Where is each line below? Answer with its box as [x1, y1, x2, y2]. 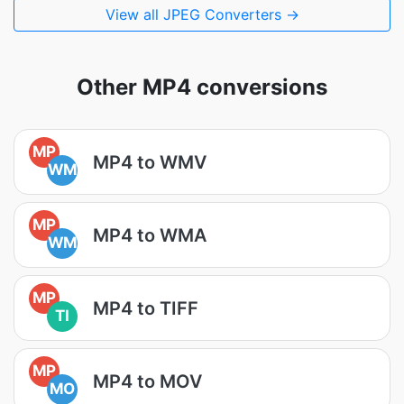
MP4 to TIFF [93, 297, 198, 319]
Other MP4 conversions [77, 74, 327, 100]
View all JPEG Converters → [105, 5, 299, 23]
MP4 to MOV [93, 370, 202, 392]
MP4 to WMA [93, 224, 207, 246]
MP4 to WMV [93, 151, 207, 173]
